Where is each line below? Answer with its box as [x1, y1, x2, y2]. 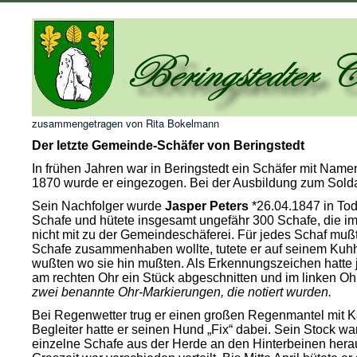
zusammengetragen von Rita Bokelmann [32, 116, 219, 131]
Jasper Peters [165, 199, 249, 213]
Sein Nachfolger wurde [32, 199, 165, 213]
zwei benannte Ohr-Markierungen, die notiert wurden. [32, 285, 331, 299]
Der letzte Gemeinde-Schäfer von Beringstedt [32, 139, 304, 152]
